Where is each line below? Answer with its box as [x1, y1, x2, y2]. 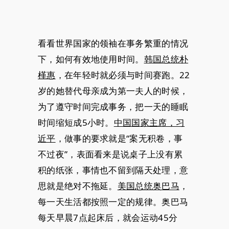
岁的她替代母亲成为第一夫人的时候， [38, 84, 189, 97]
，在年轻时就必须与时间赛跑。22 [55, 68, 190, 81]
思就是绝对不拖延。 [38, 179, 118, 192]
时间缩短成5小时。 [38, 116, 114, 128]
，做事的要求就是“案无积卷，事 [55, 132, 183, 144]
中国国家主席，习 [113, 116, 185, 128]
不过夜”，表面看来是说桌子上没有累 [38, 148, 183, 160]
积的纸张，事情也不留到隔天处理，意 [38, 164, 189, 176]
